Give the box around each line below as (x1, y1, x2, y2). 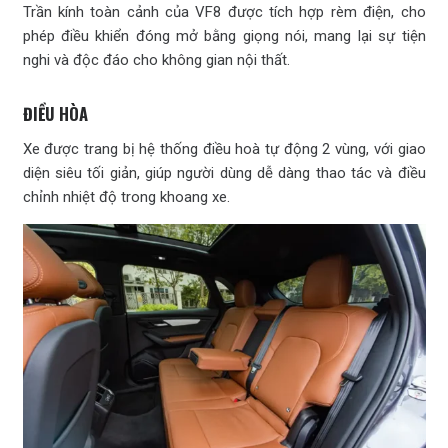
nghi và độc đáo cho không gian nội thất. (22, 50, 290, 69)
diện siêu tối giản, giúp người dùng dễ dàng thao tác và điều (22, 163, 426, 182)
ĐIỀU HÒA (22, 100, 88, 126)
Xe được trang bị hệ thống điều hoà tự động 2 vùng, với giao (22, 139, 426, 158)
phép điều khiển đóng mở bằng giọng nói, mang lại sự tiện (22, 26, 426, 45)
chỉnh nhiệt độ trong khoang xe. (22, 187, 230, 206)
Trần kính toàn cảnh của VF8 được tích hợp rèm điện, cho (22, 2, 426, 21)
